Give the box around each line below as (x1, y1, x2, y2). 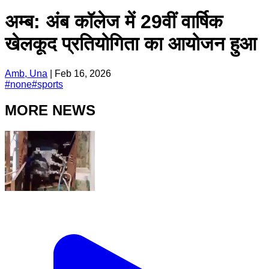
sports (37, 79, 63, 89)
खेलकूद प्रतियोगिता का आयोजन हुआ (5, 33, 256, 55)
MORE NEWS (5, 101, 95, 118)
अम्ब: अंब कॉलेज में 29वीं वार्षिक (5, 11, 223, 33)
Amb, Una (5, 68, 47, 79)
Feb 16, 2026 (55, 68, 111, 79)
